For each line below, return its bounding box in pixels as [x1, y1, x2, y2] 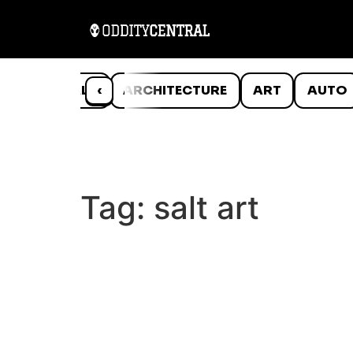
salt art [154, 188, 259, 227]
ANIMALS [34, 81, 98, 98]
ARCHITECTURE [123, 81, 228, 98]
